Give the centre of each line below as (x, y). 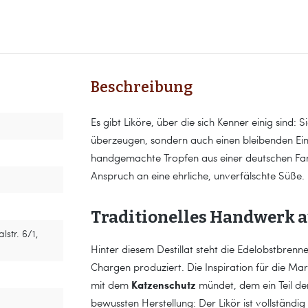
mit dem (111, 285)
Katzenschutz (164, 285)
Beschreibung (142, 87)
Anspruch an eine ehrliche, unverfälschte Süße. (198, 175)
